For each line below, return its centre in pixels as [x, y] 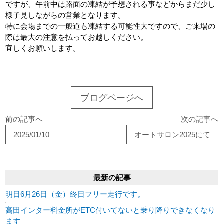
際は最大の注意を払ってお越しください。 [77, 37]
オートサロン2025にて [172, 135]
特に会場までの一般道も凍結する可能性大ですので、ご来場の [111, 26]
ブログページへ [112, 98]
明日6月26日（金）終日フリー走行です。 [75, 195]
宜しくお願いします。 [43, 48]
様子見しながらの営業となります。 [66, 15]
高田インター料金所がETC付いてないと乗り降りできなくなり [111, 211]
